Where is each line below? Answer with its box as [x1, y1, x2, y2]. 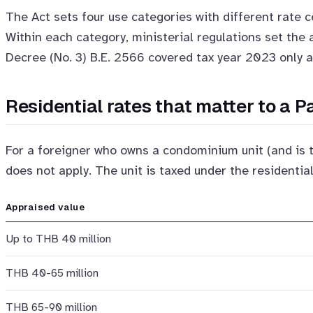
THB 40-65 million [6, 265, 99, 280]
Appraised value [6, 201, 85, 213]
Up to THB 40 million [6, 231, 111, 246]
